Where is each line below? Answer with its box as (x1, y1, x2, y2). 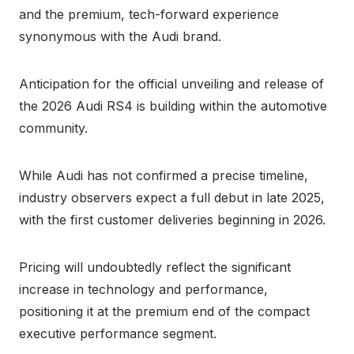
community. (19, 119, 88, 136)
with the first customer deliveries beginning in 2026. (19, 211, 326, 228)
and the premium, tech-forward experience (19, 6, 279, 22)
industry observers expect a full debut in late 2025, (19, 189, 325, 205)
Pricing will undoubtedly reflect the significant (19, 258, 291, 275)
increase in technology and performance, (19, 281, 268, 297)
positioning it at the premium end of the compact (19, 303, 310, 319)
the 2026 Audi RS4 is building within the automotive (19, 97, 327, 114)
